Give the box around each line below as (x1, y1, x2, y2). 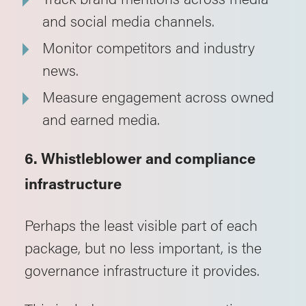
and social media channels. (42, 10, 214, 31)
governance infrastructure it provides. (25, 259, 260, 280)
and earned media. (42, 108, 160, 129)
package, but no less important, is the (25, 236, 262, 258)
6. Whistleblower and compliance (25, 152, 255, 168)
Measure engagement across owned (42, 85, 274, 107)
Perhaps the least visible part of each (25, 214, 258, 235)
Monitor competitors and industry (42, 36, 255, 57)
